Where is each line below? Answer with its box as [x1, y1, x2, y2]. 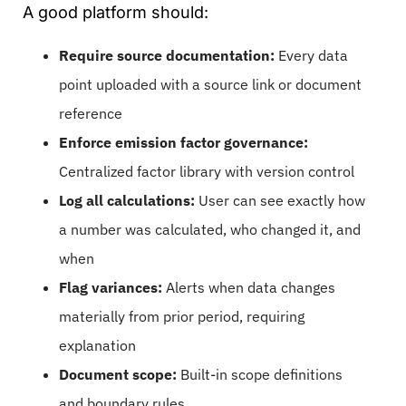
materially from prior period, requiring [59, 306, 304, 325]
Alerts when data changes [162, 277, 335, 296]
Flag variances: [59, 277, 162, 296]
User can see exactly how [195, 190, 365, 209]
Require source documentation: [59, 45, 275, 64]
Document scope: [59, 364, 177, 383]
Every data [275, 45, 348, 64]
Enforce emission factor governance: [59, 132, 308, 151]
